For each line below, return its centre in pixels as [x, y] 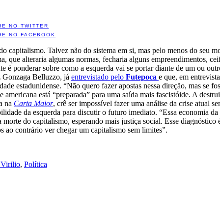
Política [36, 164]
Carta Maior [33, 103]
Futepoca [142, 77]
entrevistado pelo [98, 77]
